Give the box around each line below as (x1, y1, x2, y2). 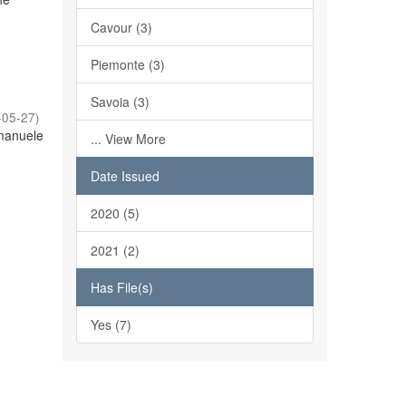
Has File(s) (90, 278, 153, 296)
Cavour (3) (90, 18, 152, 36)
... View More (90, 130, 166, 148)
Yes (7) (90, 315, 131, 333)
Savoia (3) (90, 92, 150, 111)
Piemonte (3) (90, 55, 165, 73)
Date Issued (90, 167, 159, 185)
